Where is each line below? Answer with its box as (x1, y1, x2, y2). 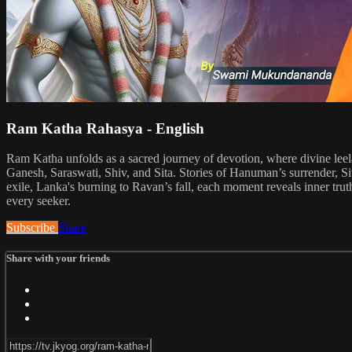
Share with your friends (6, 252, 110, 265)
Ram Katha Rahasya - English (6, 119, 204, 137)
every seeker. (6, 194, 71, 208)
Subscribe (6, 221, 58, 235)
